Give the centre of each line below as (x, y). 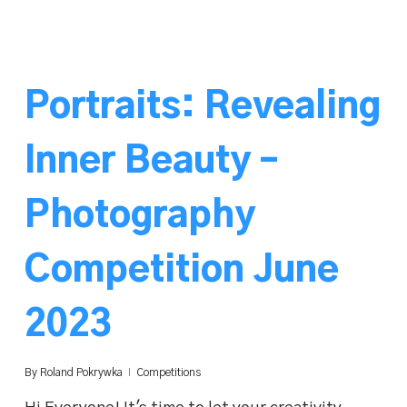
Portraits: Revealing (202, 107)
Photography (139, 216)
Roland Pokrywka (81, 372)
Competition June (181, 270)
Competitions (168, 372)
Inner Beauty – (151, 161)
